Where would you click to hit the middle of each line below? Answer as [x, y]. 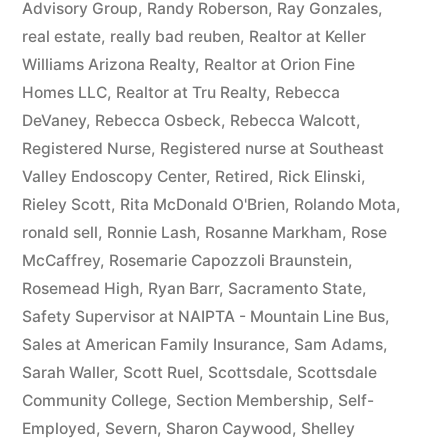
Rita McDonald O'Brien [202, 204]
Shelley [328, 428]
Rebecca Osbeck [158, 120]
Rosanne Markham [273, 232]
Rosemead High [80, 288]
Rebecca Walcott [293, 120]
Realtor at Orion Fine [279, 64]
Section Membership [252, 400]
